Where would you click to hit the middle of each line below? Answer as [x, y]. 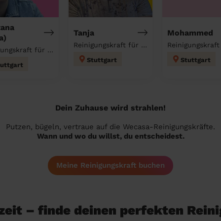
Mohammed [190, 33]
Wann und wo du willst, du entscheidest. [110, 136]
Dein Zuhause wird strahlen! [110, 108]
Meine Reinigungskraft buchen [110, 165]
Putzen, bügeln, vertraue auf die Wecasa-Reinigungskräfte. [110, 127]
